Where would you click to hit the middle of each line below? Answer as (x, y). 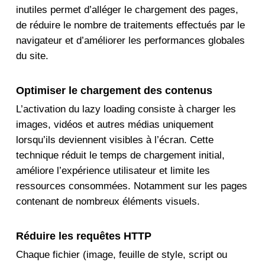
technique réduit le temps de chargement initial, (120, 155)
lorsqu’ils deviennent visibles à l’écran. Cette (114, 140)
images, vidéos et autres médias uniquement (114, 125)
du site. (32, 56)
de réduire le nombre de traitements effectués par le (130, 25)
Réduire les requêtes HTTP (83, 236)
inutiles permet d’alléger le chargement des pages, (127, 9)
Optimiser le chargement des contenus (114, 91)
